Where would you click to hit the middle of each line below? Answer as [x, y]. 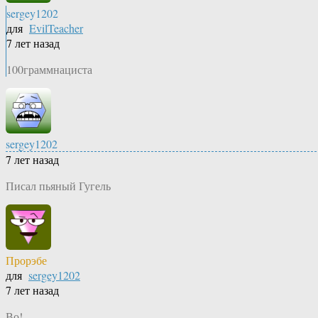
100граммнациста [49, 70]
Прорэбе [26, 261]
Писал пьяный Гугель [58, 186]
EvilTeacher [56, 28]
